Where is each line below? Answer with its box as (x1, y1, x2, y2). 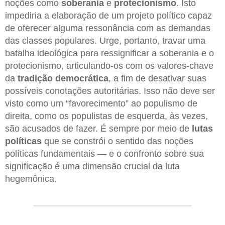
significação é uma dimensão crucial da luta (5, 161, 180, 172)
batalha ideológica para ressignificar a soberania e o (5, 48, 214, 59)
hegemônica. (5, 174, 57, 184)
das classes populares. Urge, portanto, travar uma (5, 36, 205, 46)
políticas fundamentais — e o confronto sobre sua (5, 149, 204, 159)
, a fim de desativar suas (108, 73, 206, 84)
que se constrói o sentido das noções (42, 136, 193, 147)
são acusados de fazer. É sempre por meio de (5, 124, 189, 134)
